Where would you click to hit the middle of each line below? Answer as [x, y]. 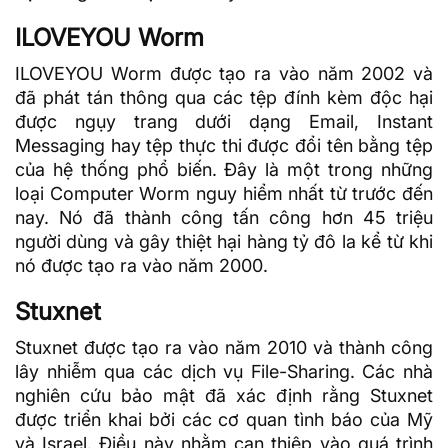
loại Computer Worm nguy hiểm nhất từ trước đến [224, 194]
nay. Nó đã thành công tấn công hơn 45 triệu [224, 218]
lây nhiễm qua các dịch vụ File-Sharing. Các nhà [224, 372]
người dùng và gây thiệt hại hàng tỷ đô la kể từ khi [224, 242]
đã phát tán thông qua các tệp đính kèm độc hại [224, 98]
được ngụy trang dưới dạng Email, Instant [224, 122]
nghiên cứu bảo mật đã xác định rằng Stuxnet [224, 396]
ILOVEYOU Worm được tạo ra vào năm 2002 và [224, 74]
